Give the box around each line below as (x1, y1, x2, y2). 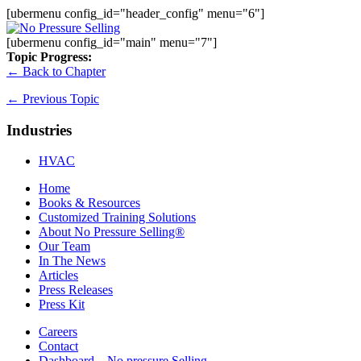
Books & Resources (39, 196, 140, 210)
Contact (39, 339, 78, 354)
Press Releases (39, 283, 113, 297)
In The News (39, 254, 106, 268)
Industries (6, 121, 72, 139)
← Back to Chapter (6, 64, 106, 78)
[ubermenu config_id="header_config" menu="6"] (6, 6, 264, 20)
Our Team (39, 239, 90, 254)
